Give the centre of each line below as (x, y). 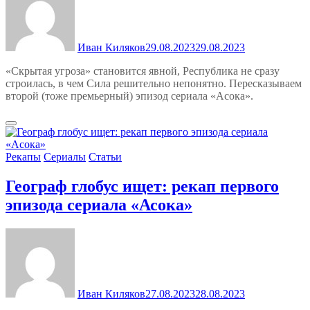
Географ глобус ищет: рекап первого (142, 186)
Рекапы (23, 156)
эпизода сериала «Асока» (99, 204)
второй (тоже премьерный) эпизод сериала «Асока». (129, 95)
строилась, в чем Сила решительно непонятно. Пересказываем (154, 83)
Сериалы (65, 156)
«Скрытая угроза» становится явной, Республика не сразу (143, 71)
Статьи (105, 156)
